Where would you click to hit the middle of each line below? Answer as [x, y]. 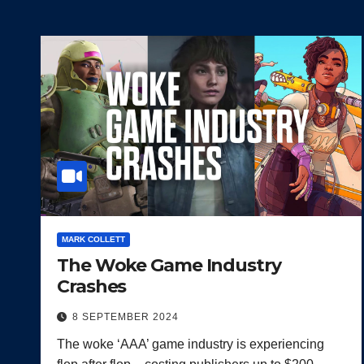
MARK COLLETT [93, 239]
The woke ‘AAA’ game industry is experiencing [191, 344]
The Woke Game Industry [169, 265]
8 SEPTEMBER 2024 [126, 316]
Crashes [92, 286]
